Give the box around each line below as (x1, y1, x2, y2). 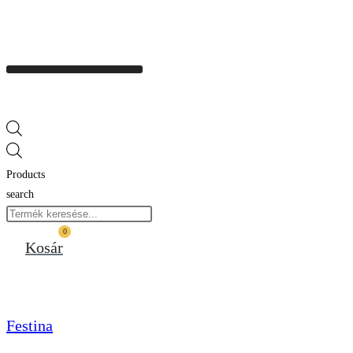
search (6, 188, 34, 200)
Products (6, 168, 45, 180)
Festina (6, 317, 53, 335)
